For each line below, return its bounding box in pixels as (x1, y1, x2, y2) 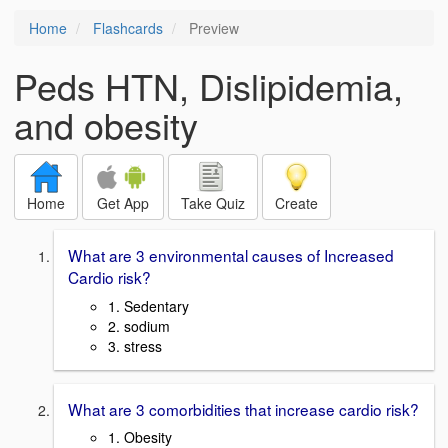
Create (275, 193, 318, 213)
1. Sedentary (108, 295, 189, 316)
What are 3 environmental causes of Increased (68, 244, 394, 266)
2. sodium (108, 315, 170, 336)
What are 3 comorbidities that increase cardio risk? (68, 397, 419, 420)
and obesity (14, 99, 198, 150)
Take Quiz (181, 193, 245, 213)
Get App (97, 193, 149, 213)
